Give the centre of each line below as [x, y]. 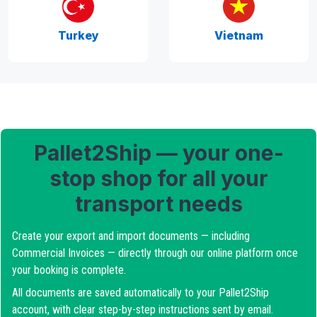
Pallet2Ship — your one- [158, 153]
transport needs [158, 204]
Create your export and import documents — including [131, 236]
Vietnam [239, 35]
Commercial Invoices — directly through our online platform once [155, 253]
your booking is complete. [69, 270]
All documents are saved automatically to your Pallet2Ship [140, 293]
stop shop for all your [158, 178]
